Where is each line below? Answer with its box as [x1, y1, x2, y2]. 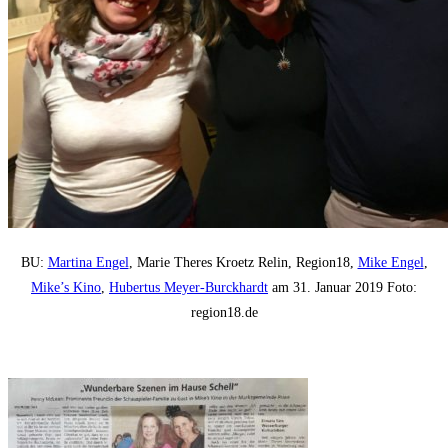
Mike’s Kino [31, 280, 101, 296]
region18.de [190, 305, 258, 321]
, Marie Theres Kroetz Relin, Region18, [128, 255, 358, 271]
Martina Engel [47, 255, 129, 271]
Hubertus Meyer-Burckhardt [109, 280, 268, 296]
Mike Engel [357, 255, 424, 271]
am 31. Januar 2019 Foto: [268, 280, 417, 296]
